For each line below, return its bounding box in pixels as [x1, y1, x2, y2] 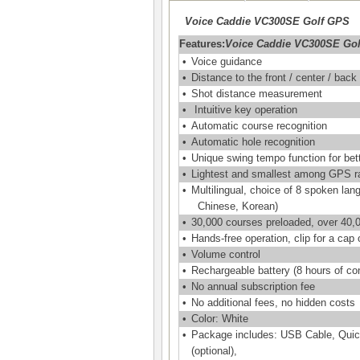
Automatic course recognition [191, 120, 327, 132]
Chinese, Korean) [191, 200, 278, 212]
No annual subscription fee [191, 280, 315, 292]
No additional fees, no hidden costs [191, 297, 355, 309]
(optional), [191, 345, 240, 357]
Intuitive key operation [191, 104, 297, 116]
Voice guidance [191, 55, 262, 67]
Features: [179, 38, 225, 50]
